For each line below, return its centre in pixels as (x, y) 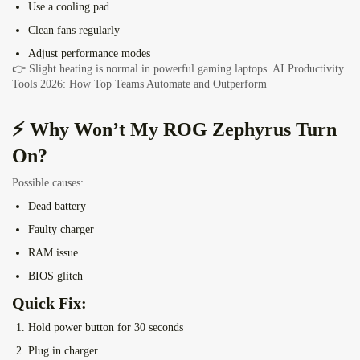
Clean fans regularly (74, 31)
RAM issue (53, 253)
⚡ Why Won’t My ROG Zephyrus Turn (174, 130)
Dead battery (57, 207)
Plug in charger (63, 351)
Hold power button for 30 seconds (106, 328)
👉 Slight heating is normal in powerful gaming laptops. (142, 69)
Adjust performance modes (89, 54)
